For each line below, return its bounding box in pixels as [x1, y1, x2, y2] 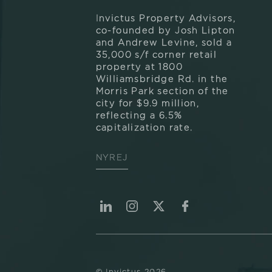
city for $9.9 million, [95, 100, 200, 108]
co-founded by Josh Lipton [95, 27, 236, 35]
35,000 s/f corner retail [95, 51, 217, 59]
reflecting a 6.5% [95, 112, 183, 120]
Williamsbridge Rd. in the [95, 75, 228, 84]
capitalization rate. [95, 124, 193, 132]
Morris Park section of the [95, 87, 229, 96]
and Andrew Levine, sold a [95, 39, 233, 47]
